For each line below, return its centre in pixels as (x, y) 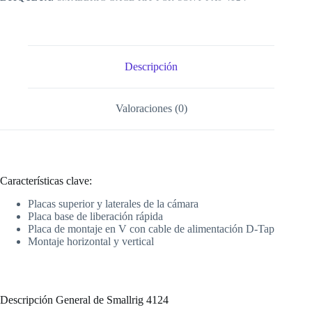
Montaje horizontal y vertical (91, 241)
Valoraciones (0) (151, 109)
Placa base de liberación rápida (95, 216)
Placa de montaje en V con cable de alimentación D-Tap (151, 228)
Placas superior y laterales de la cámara (113, 203)
